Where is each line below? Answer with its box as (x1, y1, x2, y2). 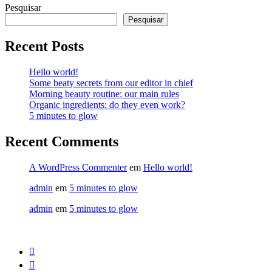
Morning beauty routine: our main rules (29, 88, 179, 99)
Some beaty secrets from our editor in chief (29, 77, 193, 88)
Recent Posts (5, 38, 84, 55)
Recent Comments (5, 133, 118, 149)
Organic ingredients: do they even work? (29, 99, 185, 110)
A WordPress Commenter (29, 161, 127, 172)
